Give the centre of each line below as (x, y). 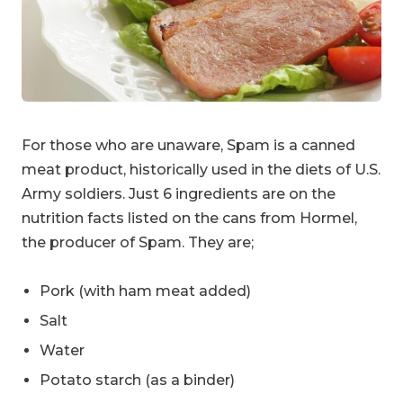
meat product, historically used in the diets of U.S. (201, 170)
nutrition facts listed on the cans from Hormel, (189, 219)
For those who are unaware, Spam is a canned (188, 146)
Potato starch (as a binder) (137, 381)
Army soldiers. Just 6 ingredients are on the (179, 194)
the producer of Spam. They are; (138, 243)
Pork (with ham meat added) (145, 291)
